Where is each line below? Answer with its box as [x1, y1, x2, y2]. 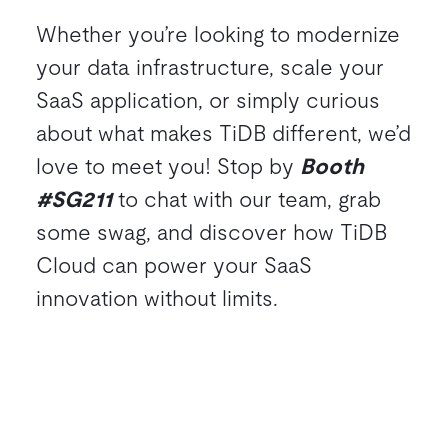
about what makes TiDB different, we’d [36, 120, 411, 146]
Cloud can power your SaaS [36, 252, 312, 278]
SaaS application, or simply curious [36, 87, 380, 113]
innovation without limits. [36, 285, 278, 311]
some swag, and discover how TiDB [36, 219, 387, 245]
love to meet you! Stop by [36, 153, 300, 179]
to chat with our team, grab [112, 186, 381, 212]
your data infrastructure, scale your [36, 54, 384, 80]
